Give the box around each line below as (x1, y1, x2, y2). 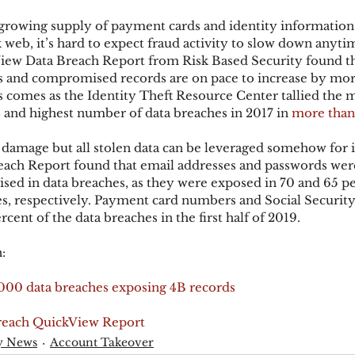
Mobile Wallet (44, 44, 132, 59)
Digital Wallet (164, 44, 251, 59)
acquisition (23, 107, 93, 123)
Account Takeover (50, 335, 154, 349)
